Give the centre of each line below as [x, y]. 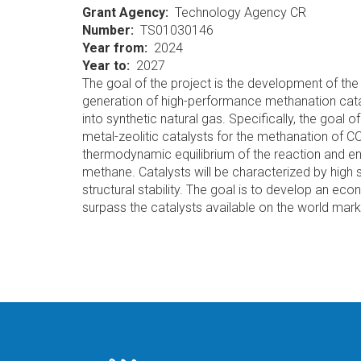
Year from [113, 48]
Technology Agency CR [241, 12]
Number [106, 30]
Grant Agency [124, 12]
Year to [104, 66]
